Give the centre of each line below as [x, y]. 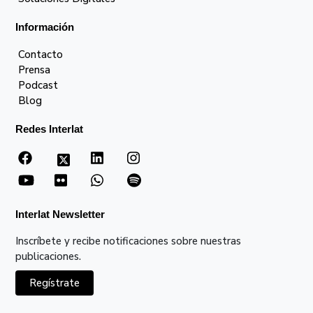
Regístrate [55, 283]
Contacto [41, 55]
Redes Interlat [50, 129]
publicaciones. [49, 257]
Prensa [35, 70]
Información [45, 27]
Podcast [38, 86]
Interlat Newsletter [60, 214]
